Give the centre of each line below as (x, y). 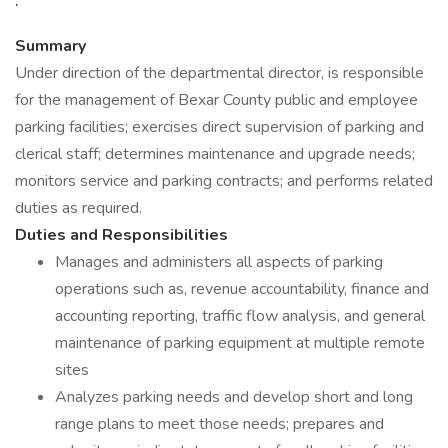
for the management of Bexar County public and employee (216, 100)
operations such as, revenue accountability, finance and (242, 289)
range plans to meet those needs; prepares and (219, 424)
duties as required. (78, 208)
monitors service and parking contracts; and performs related (224, 181)
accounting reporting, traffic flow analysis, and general (240, 316)
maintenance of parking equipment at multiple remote (240, 343)
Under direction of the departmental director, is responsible (219, 73)
